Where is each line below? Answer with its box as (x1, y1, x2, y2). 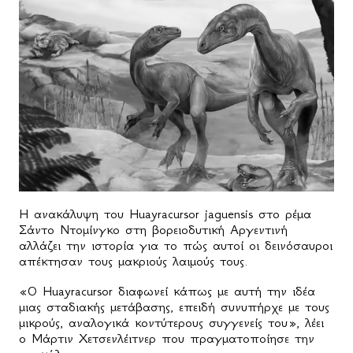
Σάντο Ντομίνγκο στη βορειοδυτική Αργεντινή (19, 221, 288, 237)
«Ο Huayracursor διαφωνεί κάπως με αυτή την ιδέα (19, 282, 315, 299)
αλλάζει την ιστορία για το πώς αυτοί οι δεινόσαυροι (19, 236, 333, 253)
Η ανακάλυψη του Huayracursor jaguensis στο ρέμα (19, 205, 311, 221)
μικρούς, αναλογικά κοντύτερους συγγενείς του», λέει (19, 314, 324, 330)
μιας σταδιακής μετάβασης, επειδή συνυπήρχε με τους (19, 298, 329, 314)
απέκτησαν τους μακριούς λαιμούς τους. (19, 252, 248, 269)
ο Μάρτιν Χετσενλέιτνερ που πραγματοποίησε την (19, 329, 314, 346)
